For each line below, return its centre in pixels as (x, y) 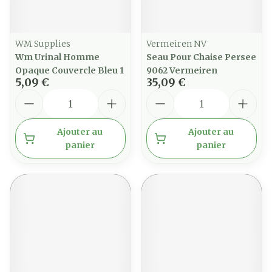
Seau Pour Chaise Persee (201, 57)
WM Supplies (43, 44)
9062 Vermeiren (182, 70)
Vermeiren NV (176, 44)
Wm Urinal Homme (57, 57)
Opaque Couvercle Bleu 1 (70, 70)
